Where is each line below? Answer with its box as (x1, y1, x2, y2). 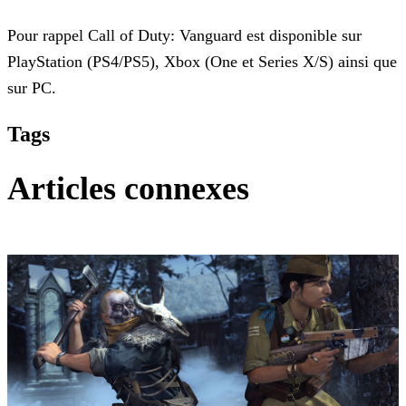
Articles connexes (7, 170, 249, 208)
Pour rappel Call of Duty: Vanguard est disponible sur (7, 26, 362, 45)
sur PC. (7, 79, 56, 98)
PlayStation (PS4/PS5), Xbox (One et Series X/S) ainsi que (7, 53, 397, 72)
